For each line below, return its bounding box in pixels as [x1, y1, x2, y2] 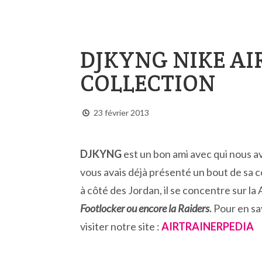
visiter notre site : [80, 220, 161, 233]
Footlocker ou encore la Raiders [80, 202, 209, 215]
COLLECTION [80, 69, 215, 98]
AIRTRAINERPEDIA [161, 220, 254, 233]
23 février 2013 [93, 108, 149, 118]
